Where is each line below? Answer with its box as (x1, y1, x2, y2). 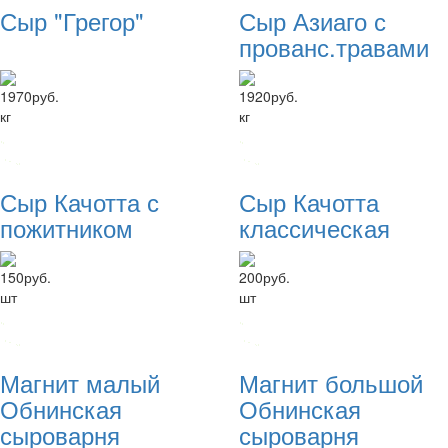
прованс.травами (239, 29, 429, 65)
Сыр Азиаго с (239, 3, 386, 39)
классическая (239, 210, 390, 246)
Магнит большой (239, 365, 423, 401)
